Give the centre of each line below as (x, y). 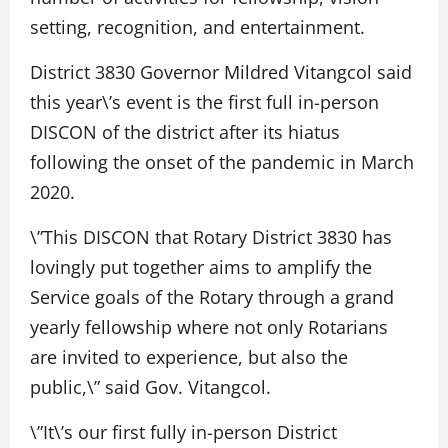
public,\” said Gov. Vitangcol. (150, 387)
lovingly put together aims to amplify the (201, 267)
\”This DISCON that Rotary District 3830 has (211, 237)
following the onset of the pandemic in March (222, 162)
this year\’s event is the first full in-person (204, 102)
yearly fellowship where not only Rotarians (209, 327)
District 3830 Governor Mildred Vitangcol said (221, 72)
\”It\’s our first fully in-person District (183, 432)
